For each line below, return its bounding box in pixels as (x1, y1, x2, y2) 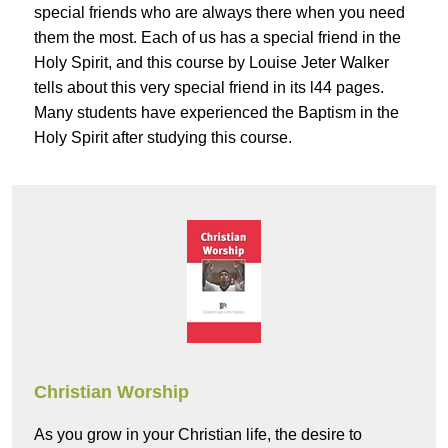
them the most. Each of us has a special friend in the (34, 29, 401, 47)
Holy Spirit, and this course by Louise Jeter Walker (34, 54, 389, 72)
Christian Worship (34, 382, 189, 403)
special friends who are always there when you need (34, 4, 405, 22)
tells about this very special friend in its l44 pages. (34, 79, 384, 97)
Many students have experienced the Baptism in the (34, 104, 399, 122)
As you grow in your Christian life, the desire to (34, 426, 362, 444)
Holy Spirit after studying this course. (34, 129, 292, 147)
